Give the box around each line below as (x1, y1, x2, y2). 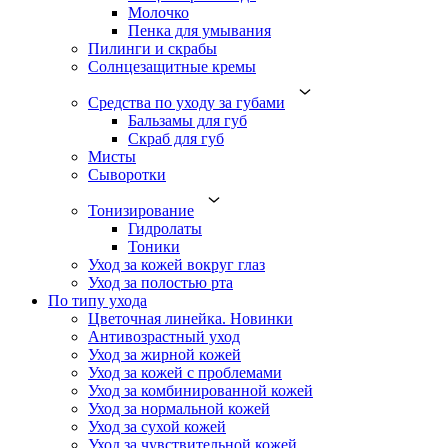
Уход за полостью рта (88, 274, 233, 291)
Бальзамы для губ (128, 112, 247, 129)
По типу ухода (48, 292, 147, 309)
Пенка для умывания (128, 22, 271, 39)
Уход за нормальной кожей (88, 400, 270, 417)
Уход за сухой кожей (88, 418, 226, 435)
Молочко (128, 4, 189, 21)
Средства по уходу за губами (88, 94, 285, 111)
